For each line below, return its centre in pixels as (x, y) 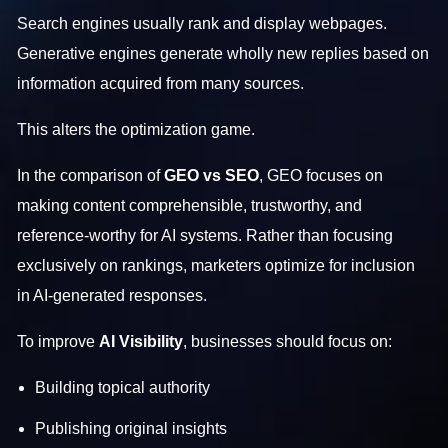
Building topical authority (122, 387)
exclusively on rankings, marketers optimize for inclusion (216, 265)
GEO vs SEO (210, 175)
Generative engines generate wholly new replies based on (223, 53)
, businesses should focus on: (288, 341)
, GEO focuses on (321, 175)
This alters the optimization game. (136, 129)
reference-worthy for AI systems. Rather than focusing (205, 235)
